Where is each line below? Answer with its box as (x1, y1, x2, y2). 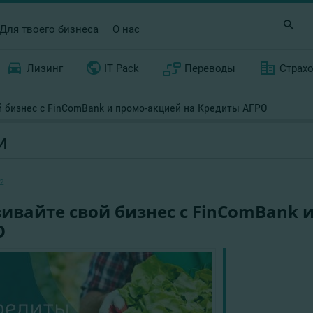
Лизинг (26, 62, 63, 75)
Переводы (184, 62, 236, 75)
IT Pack (103, 62, 139, 75)
